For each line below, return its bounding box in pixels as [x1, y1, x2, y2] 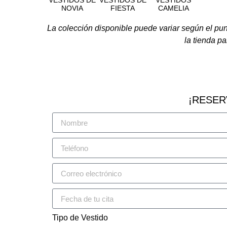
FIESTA [110, 4, 135, 12]
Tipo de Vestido [52, 213, 108, 222]
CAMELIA [158, 4, 189, 12]
